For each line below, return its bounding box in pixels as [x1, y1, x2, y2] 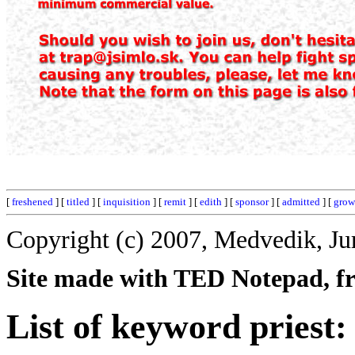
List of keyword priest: [6, 307, 347, 346]
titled [67, 196, 90, 208]
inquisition [103, 196, 151, 208]
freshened [12, 196, 53, 208]
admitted [282, 196, 320, 208]
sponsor [235, 196, 269, 208]
